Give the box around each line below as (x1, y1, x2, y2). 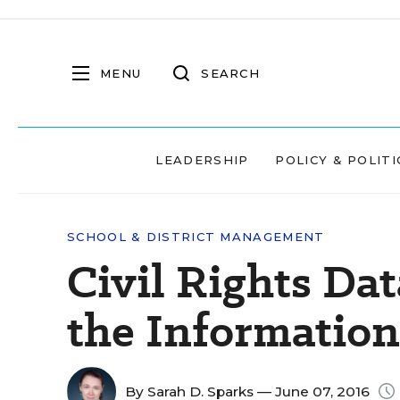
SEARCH (201, 65, 260, 80)
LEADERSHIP (155, 153, 249, 167)
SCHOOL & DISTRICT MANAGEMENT (67, 229, 325, 244)
